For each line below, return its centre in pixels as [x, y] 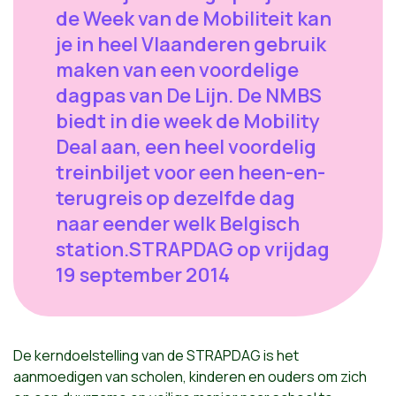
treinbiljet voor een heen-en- [190, 172]
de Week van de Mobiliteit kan [194, 18]
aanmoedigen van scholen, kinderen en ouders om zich [190, 376]
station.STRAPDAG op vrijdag [193, 249]
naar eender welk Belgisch [178, 223]
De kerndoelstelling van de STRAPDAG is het [156, 355]
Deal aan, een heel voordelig [186, 146]
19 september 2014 [143, 274]
